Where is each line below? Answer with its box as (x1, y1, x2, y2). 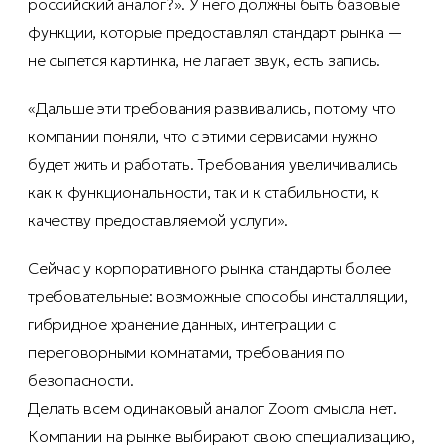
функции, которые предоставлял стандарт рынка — (28, 22, 403, 43)
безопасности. (28, 370, 134, 391)
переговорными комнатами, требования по (28, 342, 345, 363)
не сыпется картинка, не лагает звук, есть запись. (28, 50, 381, 71)
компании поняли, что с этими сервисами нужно (28, 126, 378, 147)
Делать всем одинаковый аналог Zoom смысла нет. (28, 398, 397, 419)
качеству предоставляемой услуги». (28, 210, 289, 231)
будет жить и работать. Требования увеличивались (28, 154, 398, 175)
